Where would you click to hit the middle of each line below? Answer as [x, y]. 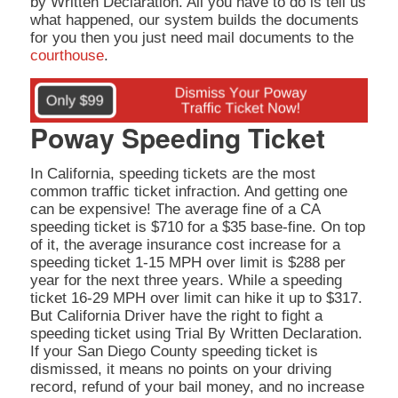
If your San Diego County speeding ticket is [174, 351]
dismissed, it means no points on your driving [180, 369]
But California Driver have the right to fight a [176, 315]
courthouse [67, 56]
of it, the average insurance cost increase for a [185, 244]
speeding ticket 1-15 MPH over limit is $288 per [187, 262]
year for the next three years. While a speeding [186, 280]
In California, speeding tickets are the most [172, 173]
